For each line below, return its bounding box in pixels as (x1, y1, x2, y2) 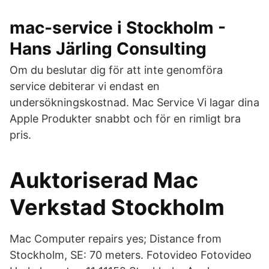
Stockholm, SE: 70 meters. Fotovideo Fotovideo (10, 249, 252, 261)
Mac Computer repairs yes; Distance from (10, 232, 222, 245)
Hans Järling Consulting (10, 38, 207, 59)
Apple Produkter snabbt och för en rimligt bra (10, 112, 241, 125)
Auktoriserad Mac (10, 167, 198, 193)
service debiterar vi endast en (10, 80, 160, 92)
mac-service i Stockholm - (10, 17, 226, 38)
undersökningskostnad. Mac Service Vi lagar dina (10, 96, 259, 109)
